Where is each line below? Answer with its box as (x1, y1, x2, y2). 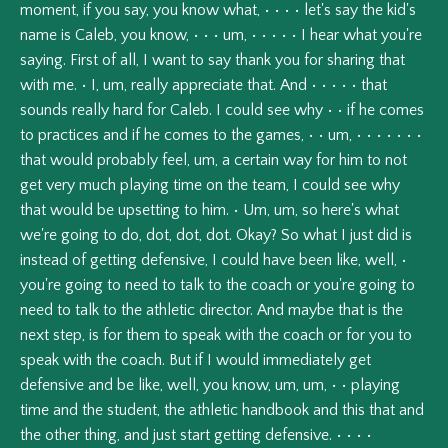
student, (107, 401, 160, 420)
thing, (84, 426, 120, 445)
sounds (20, 101, 68, 120)
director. (199, 301, 253, 320)
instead (20, 251, 68, 270)
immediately (263, 351, 345, 370)
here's (322, 201, 361, 220)
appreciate (172, 76, 243, 95)
